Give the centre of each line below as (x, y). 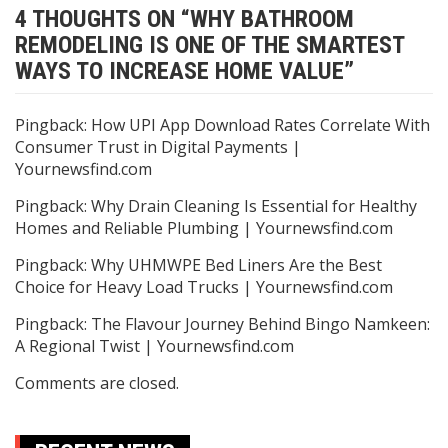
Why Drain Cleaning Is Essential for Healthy (254, 205)
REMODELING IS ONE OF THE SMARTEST (209, 44)
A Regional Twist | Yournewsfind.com (154, 345)
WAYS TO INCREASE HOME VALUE (179, 70)
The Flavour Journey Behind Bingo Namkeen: (260, 323)
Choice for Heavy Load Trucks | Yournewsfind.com (204, 286)
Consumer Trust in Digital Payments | (158, 146)
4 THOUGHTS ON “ (102, 18)
